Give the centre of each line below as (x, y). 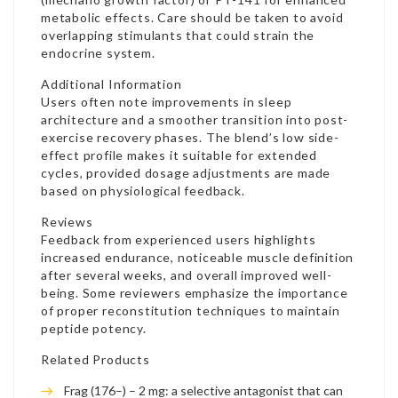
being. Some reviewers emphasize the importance (195, 293)
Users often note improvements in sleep (167, 102)
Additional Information (111, 84)
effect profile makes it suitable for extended (179, 155)
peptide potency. (94, 328)
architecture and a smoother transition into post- (195, 119)
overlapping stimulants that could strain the (178, 35)
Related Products (96, 359)
